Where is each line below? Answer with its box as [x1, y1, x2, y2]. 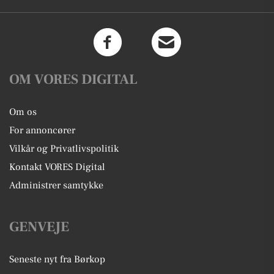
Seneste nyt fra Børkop [9, 253, 105, 265]
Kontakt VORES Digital [9, 160, 105, 173]
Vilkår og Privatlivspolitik [9, 142, 119, 155]
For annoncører [9, 124, 75, 136]
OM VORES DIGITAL [9, 70, 138, 89]
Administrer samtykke [9, 179, 103, 191]
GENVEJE [9, 217, 69, 236]
